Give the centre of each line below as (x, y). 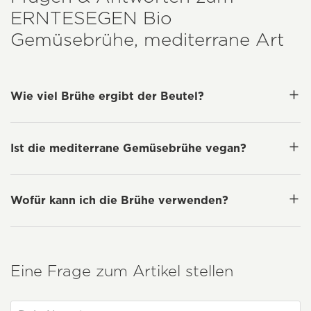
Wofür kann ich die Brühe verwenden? (119, 201)
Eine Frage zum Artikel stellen (122, 271)
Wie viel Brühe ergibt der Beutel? (107, 96)
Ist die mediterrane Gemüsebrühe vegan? (128, 149)
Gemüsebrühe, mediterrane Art (147, 40)
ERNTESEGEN (74, 18)
